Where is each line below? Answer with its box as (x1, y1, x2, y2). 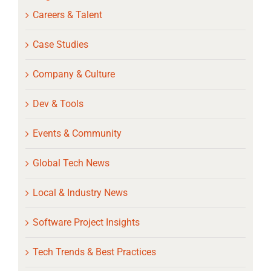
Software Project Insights (32, 217, 140, 229)
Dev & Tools (32, 98, 83, 110)
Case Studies (32, 39, 88, 51)
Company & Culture (32, 68, 115, 80)
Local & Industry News (32, 187, 128, 199)
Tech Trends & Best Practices (32, 246, 156, 258)
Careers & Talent (32, 9, 102, 21)
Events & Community (32, 128, 122, 140)
